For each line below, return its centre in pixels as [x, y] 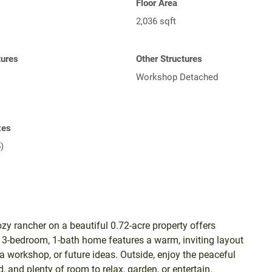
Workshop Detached [177, 77]
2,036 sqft [156, 21]
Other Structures [169, 59]
